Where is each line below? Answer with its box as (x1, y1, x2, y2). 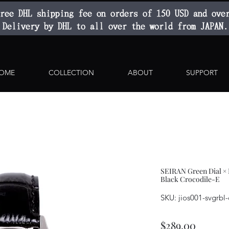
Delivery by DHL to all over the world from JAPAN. (3, 20, 228, 32)
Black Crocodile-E (161, 174, 220, 185)
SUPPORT (186, 68, 218, 77)
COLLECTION (49, 68, 94, 77)
